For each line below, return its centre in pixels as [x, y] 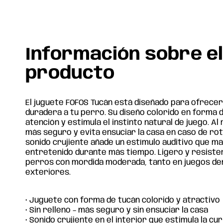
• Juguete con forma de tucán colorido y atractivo [123, 200]
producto [70, 74]
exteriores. [48, 172]
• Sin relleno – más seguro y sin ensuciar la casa [117, 210]
